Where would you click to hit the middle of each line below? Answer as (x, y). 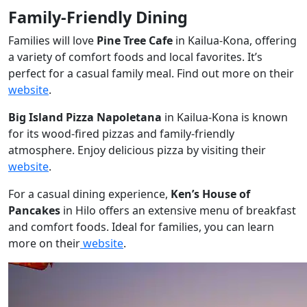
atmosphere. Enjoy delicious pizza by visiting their (137, 150)
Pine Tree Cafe (135, 40)
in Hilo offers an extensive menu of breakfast (178, 210)
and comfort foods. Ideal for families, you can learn (141, 226)
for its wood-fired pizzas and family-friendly (121, 133)
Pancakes (34, 210)
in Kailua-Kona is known (225, 117)
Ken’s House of (210, 194)
